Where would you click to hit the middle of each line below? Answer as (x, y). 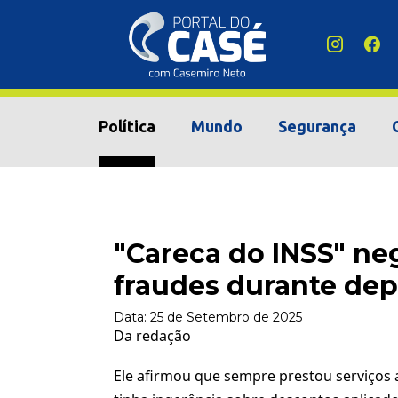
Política (127, 126)
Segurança (317, 126)
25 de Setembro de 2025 (226, 317)
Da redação (152, 336)
